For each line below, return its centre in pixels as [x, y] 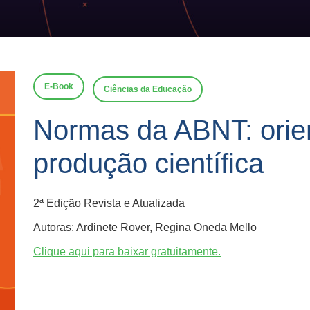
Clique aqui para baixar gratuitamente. [127, 252]
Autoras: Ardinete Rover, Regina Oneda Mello [145, 227]
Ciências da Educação [148, 89]
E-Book [59, 86]
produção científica [148, 163]
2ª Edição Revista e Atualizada [109, 203]
